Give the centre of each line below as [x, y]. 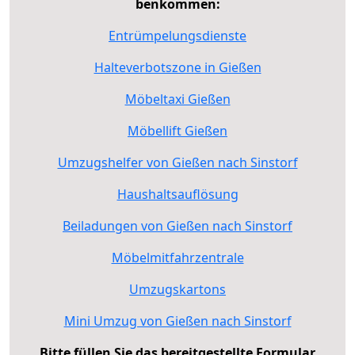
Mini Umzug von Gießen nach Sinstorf [177, 321]
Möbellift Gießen [177, 130]
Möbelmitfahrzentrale [177, 257]
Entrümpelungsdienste [177, 35]
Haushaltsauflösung [177, 194]
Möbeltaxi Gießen [177, 99]
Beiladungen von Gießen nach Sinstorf [177, 225]
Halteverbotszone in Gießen [177, 67]
